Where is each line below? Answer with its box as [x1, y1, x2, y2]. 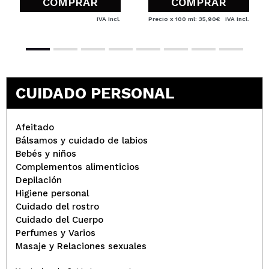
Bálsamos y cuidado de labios [16, 134, 148, 146]
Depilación [16, 174, 62, 186]
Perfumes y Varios [16, 227, 95, 238]
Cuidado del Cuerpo [16, 214, 103, 225]
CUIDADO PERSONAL [16, 83, 175, 102]
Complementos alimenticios [16, 161, 139, 172]
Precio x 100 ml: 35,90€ [148, 15, 220, 22]
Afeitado [16, 121, 54, 133]
